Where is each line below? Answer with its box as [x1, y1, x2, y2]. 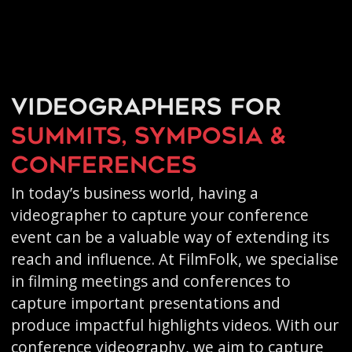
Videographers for [10, 97, 281, 120]
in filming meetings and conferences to [10, 270, 291, 291]
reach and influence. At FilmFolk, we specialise [10, 248, 339, 269]
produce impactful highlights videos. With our [10, 314, 339, 335]
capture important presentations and [10, 292, 280, 313]
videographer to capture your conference [10, 204, 309, 225]
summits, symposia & [10, 126, 286, 149]
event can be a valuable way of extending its [10, 226, 329, 247]
